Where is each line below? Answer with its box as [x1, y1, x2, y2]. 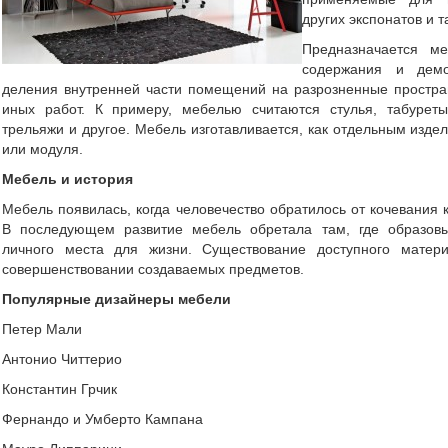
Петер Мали [2, 321, 82, 337]
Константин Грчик [2, 381, 117, 397]
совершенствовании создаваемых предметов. [2, 261, 304, 277]
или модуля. [2, 141, 83, 157]
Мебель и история [2, 171, 133, 187]
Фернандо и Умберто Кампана [2, 411, 203, 427]
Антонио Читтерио [2, 351, 122, 367]
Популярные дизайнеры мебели [2, 291, 231, 307]
